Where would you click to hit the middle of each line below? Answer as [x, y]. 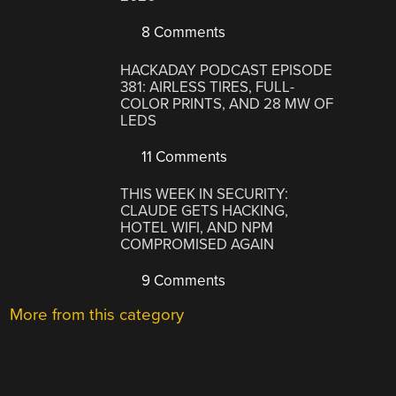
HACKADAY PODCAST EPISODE [227, 70]
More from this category [97, 315]
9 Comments [182, 281]
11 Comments [183, 156]
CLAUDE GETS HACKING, [205, 211]
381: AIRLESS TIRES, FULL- [208, 87]
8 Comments [182, 33]
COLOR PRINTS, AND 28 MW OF [227, 103]
